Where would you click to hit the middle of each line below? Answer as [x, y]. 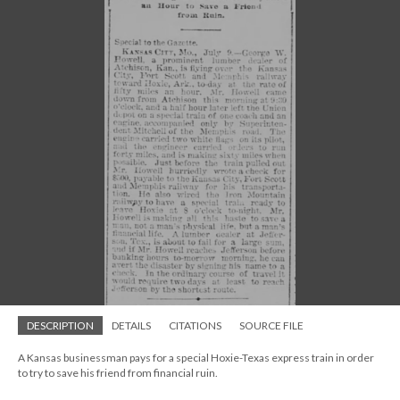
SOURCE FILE [271, 325]
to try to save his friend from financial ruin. [118, 373]
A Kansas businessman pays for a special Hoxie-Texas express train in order [196, 358]
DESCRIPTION [60, 325]
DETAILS [131, 325]
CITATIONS [195, 325]
